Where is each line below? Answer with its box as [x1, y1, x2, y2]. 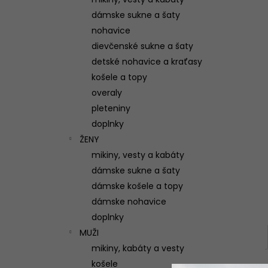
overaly [92, 87, 122, 99]
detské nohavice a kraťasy [92, 56, 202, 68]
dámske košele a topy [92, 180, 183, 192]
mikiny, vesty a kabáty [92, 149, 184, 161]
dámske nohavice [92, 196, 166, 208]
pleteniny [92, 102, 130, 114]
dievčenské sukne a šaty [92, 40, 193, 52]
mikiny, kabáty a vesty [92, 242, 184, 254]
